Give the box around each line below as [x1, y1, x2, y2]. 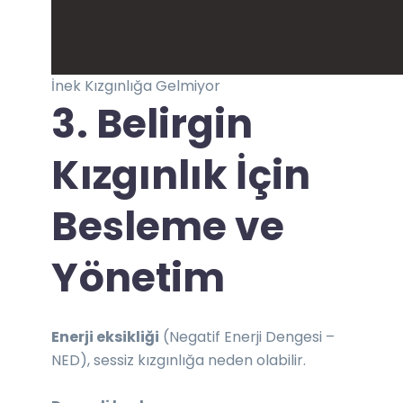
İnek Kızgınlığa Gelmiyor [51, 75, 221, 96]
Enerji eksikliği [51, 326, 160, 347]
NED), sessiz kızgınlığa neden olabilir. [51, 349, 307, 371]
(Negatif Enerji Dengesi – [159, 326, 336, 347]
